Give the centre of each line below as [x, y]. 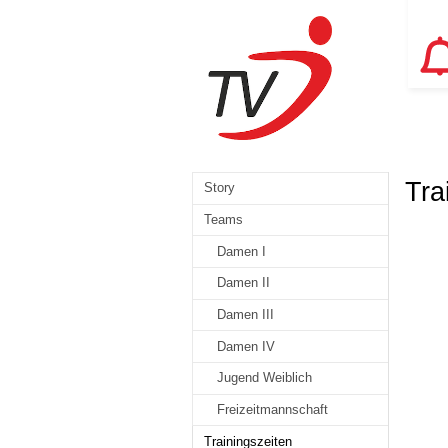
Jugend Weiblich [264, 378]
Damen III [245, 314]
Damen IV [245, 346]
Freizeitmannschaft [272, 409]
